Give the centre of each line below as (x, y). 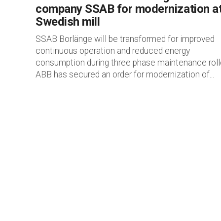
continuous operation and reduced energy (113, 51)
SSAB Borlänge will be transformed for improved (125, 39)
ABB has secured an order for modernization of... (125, 74)
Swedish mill (68, 22)
